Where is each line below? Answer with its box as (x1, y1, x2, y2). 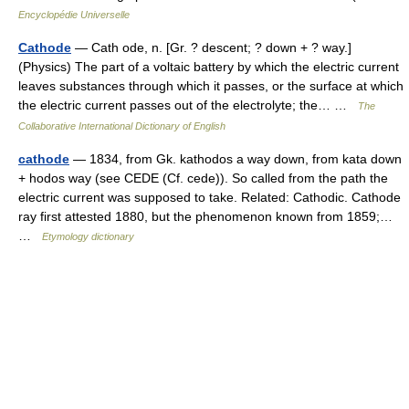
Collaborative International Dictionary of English (18, 121, 225, 132)
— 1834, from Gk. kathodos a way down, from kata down (69, 152, 402, 167)
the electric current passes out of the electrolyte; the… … (18, 98, 358, 113)
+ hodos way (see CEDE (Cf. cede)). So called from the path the (18, 171, 388, 186)
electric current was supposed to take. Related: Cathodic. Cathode (18, 190, 401, 205)
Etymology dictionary (42, 231, 134, 243)
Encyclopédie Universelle (18, 9, 130, 21)
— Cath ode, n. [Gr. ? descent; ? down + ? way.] (71, 40, 351, 56)
